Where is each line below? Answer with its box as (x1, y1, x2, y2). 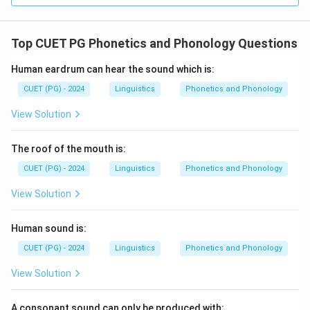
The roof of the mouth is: (11, 143, 126, 154)
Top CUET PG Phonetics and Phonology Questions (11, 36, 298, 51)
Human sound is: (11, 223, 86, 234)
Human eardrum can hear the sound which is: (11, 64, 215, 75)
